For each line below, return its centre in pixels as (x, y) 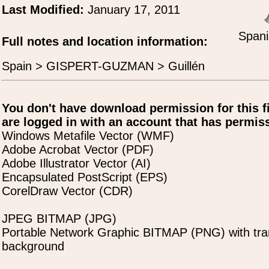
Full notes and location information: (105, 41)
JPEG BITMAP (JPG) (59, 219)
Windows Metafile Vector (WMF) (88, 136)
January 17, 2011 (134, 10)
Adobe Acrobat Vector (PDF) (78, 150)
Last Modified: (45, 10)
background (33, 246)
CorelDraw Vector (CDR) (67, 191)
